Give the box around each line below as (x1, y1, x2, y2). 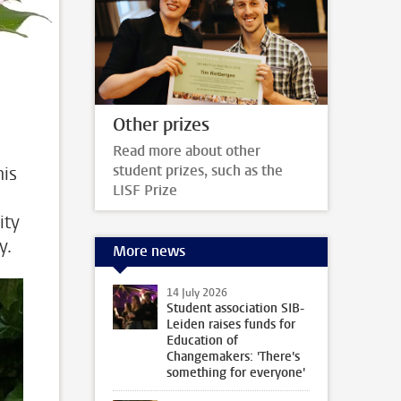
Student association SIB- (166, 299, 304, 317)
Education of (166, 331, 238, 349)
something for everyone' (166, 363, 305, 381)
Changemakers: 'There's (166, 347, 300, 365)
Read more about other (113, 141, 260, 160)
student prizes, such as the (113, 160, 283, 180)
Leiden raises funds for (166, 315, 295, 333)
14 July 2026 (166, 285, 227, 300)
